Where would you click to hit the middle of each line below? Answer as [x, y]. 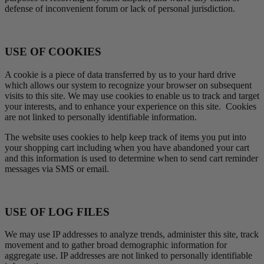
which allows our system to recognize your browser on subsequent [128, 85]
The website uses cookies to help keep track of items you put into [126, 137]
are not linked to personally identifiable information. [102, 117]
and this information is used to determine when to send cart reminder [131, 158]
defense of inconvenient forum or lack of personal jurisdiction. [121, 9]
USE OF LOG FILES [57, 212]
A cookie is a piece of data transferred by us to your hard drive [120, 74]
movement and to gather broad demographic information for [116, 245]
